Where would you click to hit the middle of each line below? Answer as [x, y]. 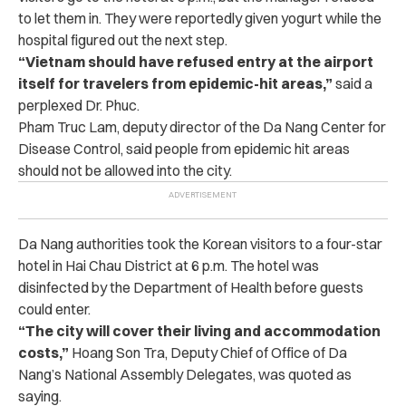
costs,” [43, 352]
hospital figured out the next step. [123, 39]
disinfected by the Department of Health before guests [191, 287]
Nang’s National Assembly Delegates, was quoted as [185, 374]
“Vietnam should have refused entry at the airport [196, 61]
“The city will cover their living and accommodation [199, 330]
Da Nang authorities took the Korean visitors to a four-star [200, 243]
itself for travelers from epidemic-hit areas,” [175, 83]
